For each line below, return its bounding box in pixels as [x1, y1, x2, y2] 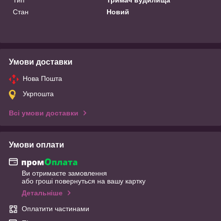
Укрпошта [23, 89, 54, 98]
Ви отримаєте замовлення [22, 169, 107, 178]
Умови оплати [9, 140, 64, 149]
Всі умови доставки [9, 109, 78, 117]
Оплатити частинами [22, 205, 89, 213]
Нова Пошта [23, 74, 62, 82]
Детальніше [22, 189, 63, 197]
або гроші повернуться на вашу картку [22, 177, 146, 185]
